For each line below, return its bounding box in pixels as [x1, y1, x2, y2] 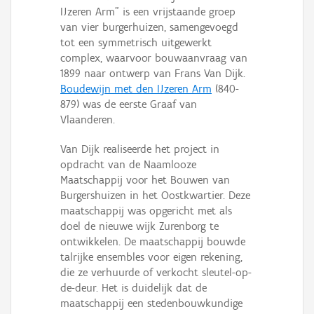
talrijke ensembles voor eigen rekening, [60, 250, 243, 264]
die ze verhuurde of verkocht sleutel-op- [60, 266, 252, 280]
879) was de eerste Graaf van [60, 97, 197, 111]
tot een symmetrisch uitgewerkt [60, 36, 212, 50]
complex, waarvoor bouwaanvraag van [60, 51, 247, 65]
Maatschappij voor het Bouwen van [60, 173, 230, 187]
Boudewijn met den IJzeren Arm [60, 82, 212, 96]
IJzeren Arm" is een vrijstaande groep [60, 5, 235, 19]
